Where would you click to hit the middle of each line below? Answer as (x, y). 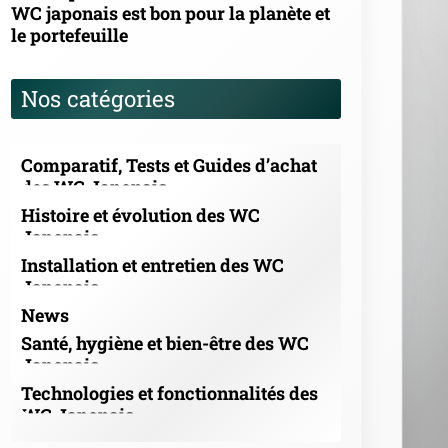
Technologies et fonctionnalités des (169, 393)
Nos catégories (98, 99)
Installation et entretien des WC (152, 265)
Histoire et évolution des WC (140, 215)
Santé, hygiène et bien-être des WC (165, 343)
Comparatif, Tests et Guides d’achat (169, 165)
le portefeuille (69, 35)
